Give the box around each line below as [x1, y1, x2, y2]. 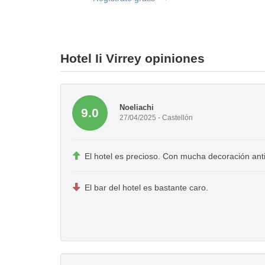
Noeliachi [119, 103, 154, 112]
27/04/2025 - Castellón [119, 114, 193, 122]
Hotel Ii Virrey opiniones [60, 51, 205, 65]
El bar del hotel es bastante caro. [85, 182, 208, 192]
